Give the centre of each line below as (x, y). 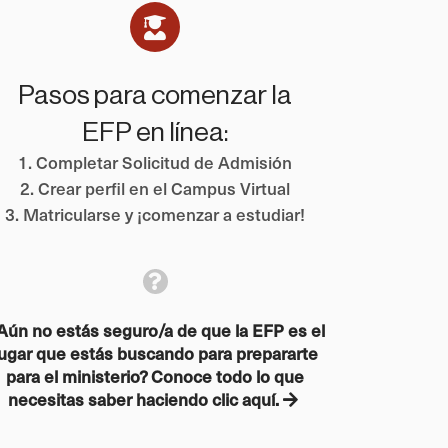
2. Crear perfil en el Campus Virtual (155, 187)
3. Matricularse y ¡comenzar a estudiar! (155, 213)
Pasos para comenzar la (155, 95)
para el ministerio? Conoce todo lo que (155, 375)
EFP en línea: (155, 132)
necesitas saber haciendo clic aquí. (146, 398)
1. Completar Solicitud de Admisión (155, 161)
